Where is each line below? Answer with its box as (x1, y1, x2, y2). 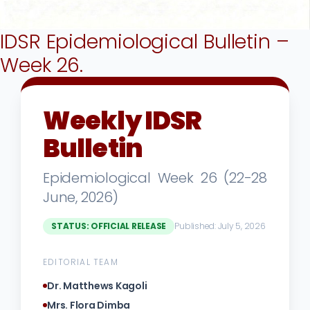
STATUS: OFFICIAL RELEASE (51, 220, 167, 232)
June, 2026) (43, 188, 118, 208)
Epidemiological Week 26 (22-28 (43, 168, 267, 188)
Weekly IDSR (43, 103, 202, 139)
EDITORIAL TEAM (43, 256, 118, 268)
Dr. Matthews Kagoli (47, 279, 147, 293)
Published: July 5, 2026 (174, 220, 266, 232)
